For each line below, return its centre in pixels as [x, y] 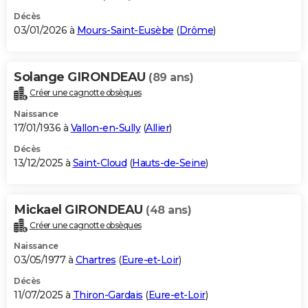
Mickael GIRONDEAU [80, 209]
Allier [157, 128]
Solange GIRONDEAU [81, 77]
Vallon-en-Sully [105, 128]
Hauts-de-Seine [169, 163]
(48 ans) [168, 210]
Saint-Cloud [99, 163]
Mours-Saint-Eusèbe [125, 30]
